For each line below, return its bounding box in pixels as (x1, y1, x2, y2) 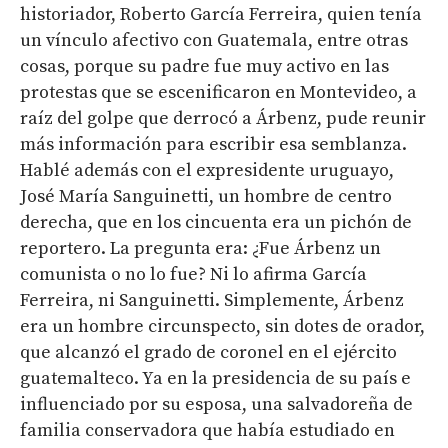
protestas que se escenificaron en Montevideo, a (20, 81, 417, 105)
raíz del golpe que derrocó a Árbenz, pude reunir (20, 107, 426, 131)
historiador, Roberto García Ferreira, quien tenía (20, 3, 422, 27)
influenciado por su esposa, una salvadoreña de (20, 393, 413, 417)
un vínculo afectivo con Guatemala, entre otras (20, 29, 408, 53)
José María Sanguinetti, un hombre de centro (20, 185, 392, 209)
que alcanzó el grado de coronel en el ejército (20, 341, 397, 365)
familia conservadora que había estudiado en (20, 419, 395, 443)
